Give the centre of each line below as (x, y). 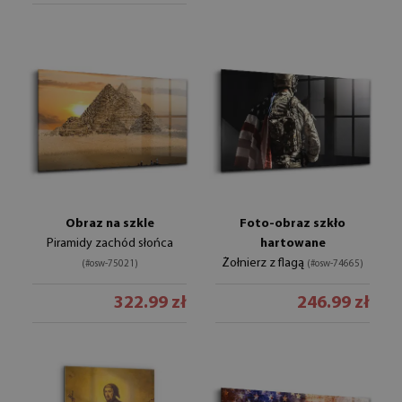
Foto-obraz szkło (293, 224)
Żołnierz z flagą (264, 263)
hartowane (293, 244)
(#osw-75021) (109, 264)
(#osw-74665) (335, 264)
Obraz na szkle (109, 224)
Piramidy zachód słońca (109, 244)
